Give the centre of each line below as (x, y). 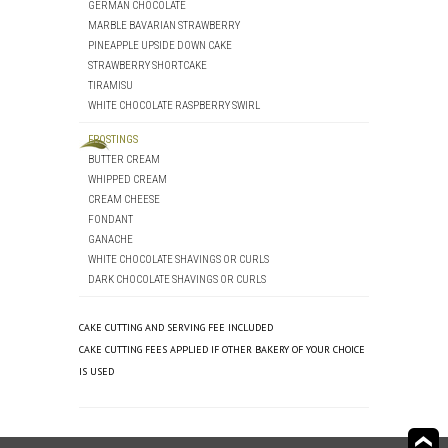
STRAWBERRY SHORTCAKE (147, 65)
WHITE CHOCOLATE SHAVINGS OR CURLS (178, 259)
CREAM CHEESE (123, 199)
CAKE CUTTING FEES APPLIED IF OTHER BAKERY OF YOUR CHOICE (222, 349)
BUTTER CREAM (123, 159)
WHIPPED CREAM (127, 179)
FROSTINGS (112, 139)
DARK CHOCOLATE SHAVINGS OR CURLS (176, 279)
